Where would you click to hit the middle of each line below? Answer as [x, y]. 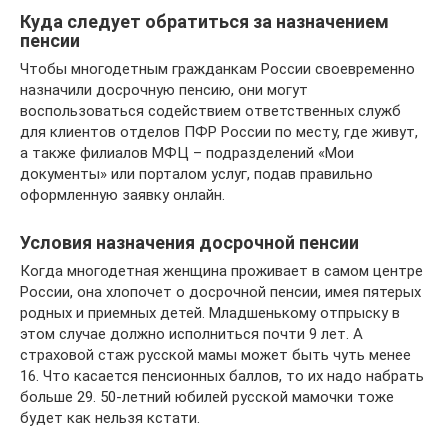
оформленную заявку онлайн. [122, 194]
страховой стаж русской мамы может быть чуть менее [215, 354]
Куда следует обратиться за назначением [204, 21]
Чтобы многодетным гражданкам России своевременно [217, 68]
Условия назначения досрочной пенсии [189, 242]
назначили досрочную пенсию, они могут [164, 89]
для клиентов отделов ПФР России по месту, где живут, [219, 131]
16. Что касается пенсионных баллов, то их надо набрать [222, 375]
